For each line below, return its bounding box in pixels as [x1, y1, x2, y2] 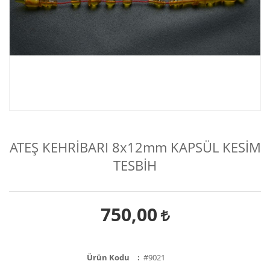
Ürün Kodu [87, 252, 130, 263]
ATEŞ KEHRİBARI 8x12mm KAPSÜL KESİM [9, 138, 261, 157]
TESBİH [113, 156, 157, 175]
